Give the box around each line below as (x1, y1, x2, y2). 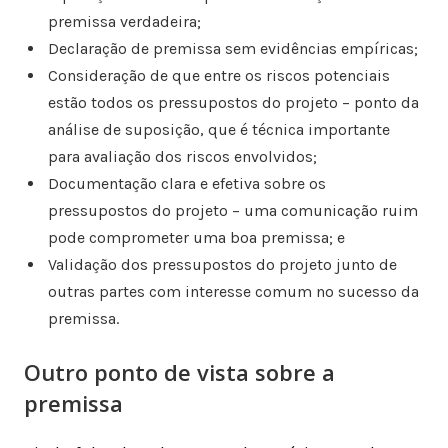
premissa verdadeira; (47, 12, 201, 32)
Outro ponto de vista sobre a (24, 357, 335, 388)
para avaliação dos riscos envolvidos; (47, 147, 317, 167)
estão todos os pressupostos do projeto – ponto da (47, 93, 419, 113)
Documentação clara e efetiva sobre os (47, 174, 326, 194)
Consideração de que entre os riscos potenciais (47, 66, 390, 86)
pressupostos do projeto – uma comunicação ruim (47, 201, 418, 221)
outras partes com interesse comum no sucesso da (47, 282, 419, 302)
